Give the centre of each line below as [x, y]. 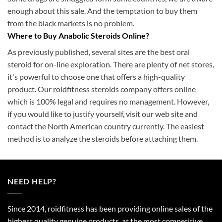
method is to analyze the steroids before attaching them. [103, 139]
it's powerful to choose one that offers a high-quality [96, 77]
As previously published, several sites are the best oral [99, 52]
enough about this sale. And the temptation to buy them [102, 11]
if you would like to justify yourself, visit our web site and [103, 114]
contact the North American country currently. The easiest [106, 126]
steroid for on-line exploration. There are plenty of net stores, [111, 64]
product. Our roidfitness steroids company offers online [102, 89]
